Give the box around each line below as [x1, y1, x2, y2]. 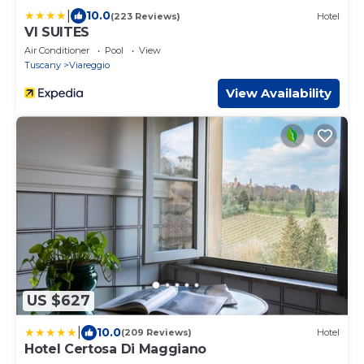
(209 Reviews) [121, 327, 192, 339]
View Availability [226, 85, 331, 102]
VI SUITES [24, 24, 90, 41]
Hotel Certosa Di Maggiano [24, 340, 206, 357]
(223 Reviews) [110, 10, 180, 22]
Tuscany [24, 59, 61, 71]
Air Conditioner [24, 45, 89, 57]
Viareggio [69, 59, 110, 71]
